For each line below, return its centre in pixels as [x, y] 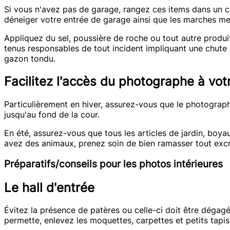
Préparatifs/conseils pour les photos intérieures [113, 164]
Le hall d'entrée [49, 187]
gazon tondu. [30, 59]
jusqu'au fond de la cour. [52, 114]
